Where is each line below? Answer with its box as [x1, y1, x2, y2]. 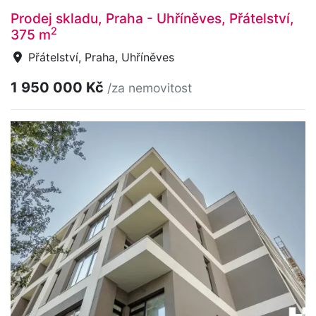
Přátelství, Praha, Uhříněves [25, 49, 174, 64]
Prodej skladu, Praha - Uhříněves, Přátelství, [11, 9, 294, 27]
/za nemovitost [107, 80, 192, 95]
